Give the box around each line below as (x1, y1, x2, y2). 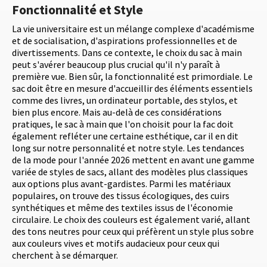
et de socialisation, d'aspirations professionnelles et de (12, 35, 237, 47)
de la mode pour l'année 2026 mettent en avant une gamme (12, 154, 254, 166)
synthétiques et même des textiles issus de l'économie (12, 201, 233, 214)
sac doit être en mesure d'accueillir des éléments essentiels (12, 82, 253, 95)
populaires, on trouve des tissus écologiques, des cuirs (12, 190, 229, 202)
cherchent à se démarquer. (12, 249, 118, 262)
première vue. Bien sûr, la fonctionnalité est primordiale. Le (12, 70, 253, 83)
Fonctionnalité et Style (12, 1, 143, 18)
